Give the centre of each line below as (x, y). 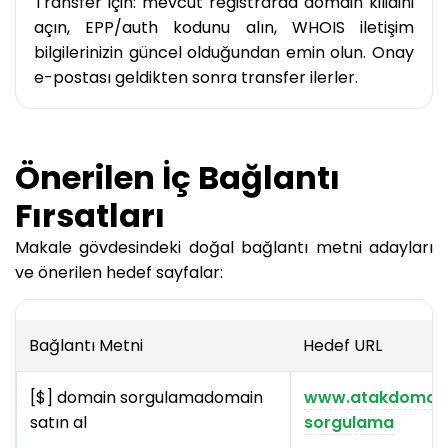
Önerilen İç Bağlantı (177, 178)
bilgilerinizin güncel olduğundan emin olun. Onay (224, 53)
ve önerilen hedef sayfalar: (119, 273)
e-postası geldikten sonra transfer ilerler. (196, 78)
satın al (58, 423)
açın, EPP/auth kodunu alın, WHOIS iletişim (224, 28)
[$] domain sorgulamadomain (146, 398)
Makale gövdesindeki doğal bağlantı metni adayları (224, 248)
